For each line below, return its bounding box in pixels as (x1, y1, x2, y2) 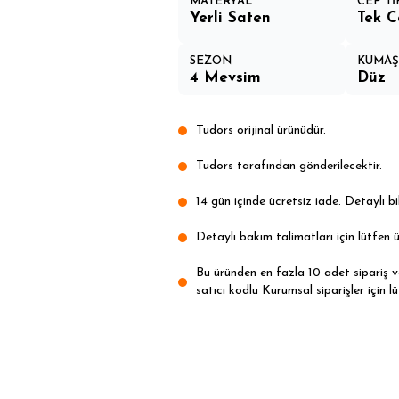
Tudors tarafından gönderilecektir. (196, 159, 383, 173)
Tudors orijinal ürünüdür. (196, 124, 327, 137)
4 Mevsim (190, 70, 262, 85)
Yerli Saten (190, 10, 272, 26)
